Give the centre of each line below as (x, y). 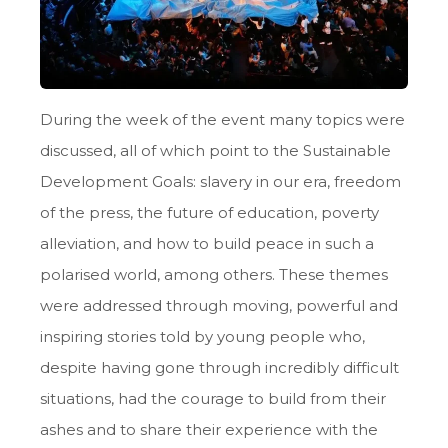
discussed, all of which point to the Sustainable (215, 151)
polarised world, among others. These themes (214, 275)
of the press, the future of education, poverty (209, 213)
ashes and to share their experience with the (209, 430)
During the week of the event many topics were (222, 120)
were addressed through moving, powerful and (219, 306)
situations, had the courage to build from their (213, 399)
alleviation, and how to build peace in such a (207, 244)
